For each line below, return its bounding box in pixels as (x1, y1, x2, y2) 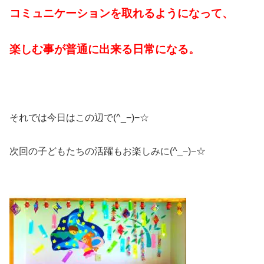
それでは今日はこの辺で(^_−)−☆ (9, 113, 149, 123)
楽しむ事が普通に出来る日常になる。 (9, 43, 200, 56)
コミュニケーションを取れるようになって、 (9, 6, 233, 19)
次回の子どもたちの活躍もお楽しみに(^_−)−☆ (9, 146, 206, 156)
